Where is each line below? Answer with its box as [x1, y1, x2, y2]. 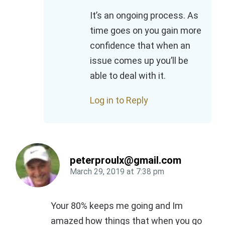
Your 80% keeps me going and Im [51, 200, 183, 211]
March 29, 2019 [70, 166, 125, 176]
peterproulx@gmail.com [70, 154, 181, 166]
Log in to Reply [90, 94, 148, 105]
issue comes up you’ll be [90, 55, 188, 66]
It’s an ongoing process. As [90, 10, 198, 21]
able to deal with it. [90, 70, 166, 81]
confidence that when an [90, 40, 190, 51]
